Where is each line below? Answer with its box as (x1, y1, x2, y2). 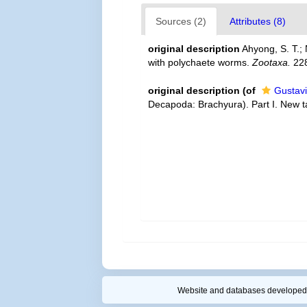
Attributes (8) (230, 15, 286, 27)
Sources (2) (156, 15, 207, 27)
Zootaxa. (252, 56, 291, 68)
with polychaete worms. (148, 56, 253, 68)
